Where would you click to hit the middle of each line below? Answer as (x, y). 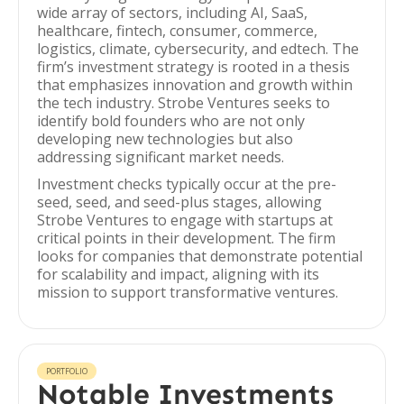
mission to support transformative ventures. (188, 292)
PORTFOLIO (67, 371)
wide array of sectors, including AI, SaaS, (172, 13)
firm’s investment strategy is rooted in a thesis (193, 67)
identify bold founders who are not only (171, 121)
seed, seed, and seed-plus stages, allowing (179, 202)
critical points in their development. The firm (186, 238)
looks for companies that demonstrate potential (200, 256)
